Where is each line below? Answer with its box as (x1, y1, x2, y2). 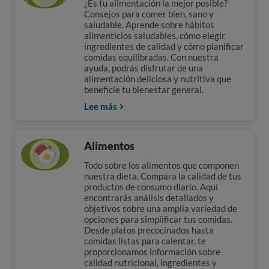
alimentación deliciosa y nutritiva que (83, 73, 231, 84)
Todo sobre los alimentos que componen (83, 160, 239, 171)
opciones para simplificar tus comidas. (83, 214, 232, 225)
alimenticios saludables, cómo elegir (83, 30, 225, 41)
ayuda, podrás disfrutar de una (83, 62, 203, 73)
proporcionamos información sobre (83, 246, 220, 257)
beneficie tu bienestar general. (83, 84, 204, 95)
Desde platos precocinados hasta (83, 225, 214, 235)
